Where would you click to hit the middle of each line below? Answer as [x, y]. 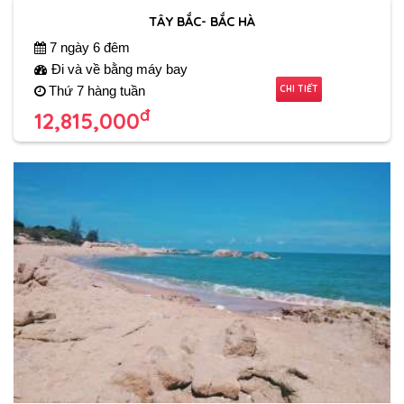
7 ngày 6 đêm [87, 47]
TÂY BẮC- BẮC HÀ [202, 21]
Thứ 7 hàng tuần [95, 91]
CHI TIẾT [299, 88]
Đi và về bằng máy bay [117, 69]
